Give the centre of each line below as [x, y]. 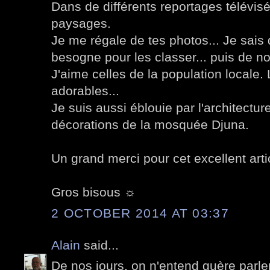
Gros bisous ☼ [93, 192]
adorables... [85, 91]
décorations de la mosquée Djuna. [150, 125]
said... [99, 245]
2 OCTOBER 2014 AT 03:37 [140, 213]
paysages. [81, 24]
